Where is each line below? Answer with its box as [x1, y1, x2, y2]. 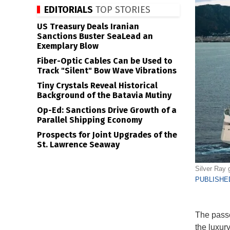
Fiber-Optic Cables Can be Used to [37, 56, 172, 66]
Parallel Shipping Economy [37, 115, 142, 125]
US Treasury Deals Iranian [37, 22, 139, 31]
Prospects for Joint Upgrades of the [37, 130, 177, 140]
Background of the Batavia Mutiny [37, 90, 171, 100]
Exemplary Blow [37, 41, 99, 51]
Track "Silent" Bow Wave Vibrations [37, 66, 177, 75]
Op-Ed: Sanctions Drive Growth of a [37, 105, 177, 115]
